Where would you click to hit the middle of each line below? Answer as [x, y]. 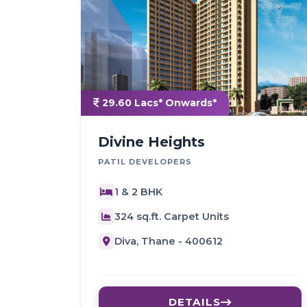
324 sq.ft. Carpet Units [172, 216]
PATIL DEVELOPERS [145, 162]
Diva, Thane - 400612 [169, 241]
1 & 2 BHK [138, 192]
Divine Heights [151, 142]
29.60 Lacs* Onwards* [158, 103]
